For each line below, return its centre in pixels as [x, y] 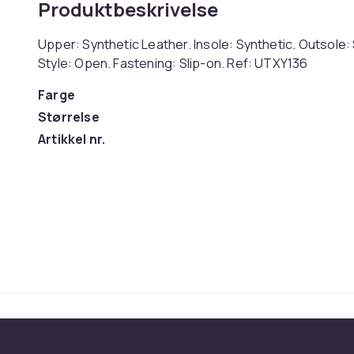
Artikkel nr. [72, 139]
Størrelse [69, 117]
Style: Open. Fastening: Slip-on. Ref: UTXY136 [173, 63]
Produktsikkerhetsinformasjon [137, 171]
